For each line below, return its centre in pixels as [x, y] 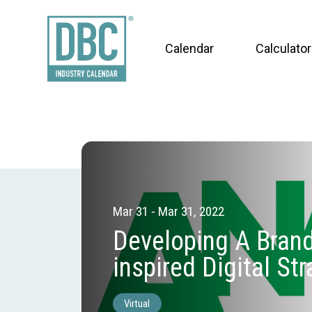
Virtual [137, 304]
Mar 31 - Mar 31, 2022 [168, 212]
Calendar [189, 48]
